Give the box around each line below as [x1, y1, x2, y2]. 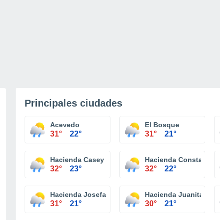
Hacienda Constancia [145, 156, 217, 164]
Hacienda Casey [50, 156, 104, 164]
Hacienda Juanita [145, 191, 203, 198]
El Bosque [145, 121, 179, 129]
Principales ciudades [25, 98, 122, 109]
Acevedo [50, 121, 80, 129]
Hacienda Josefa [50, 191, 106, 198]
